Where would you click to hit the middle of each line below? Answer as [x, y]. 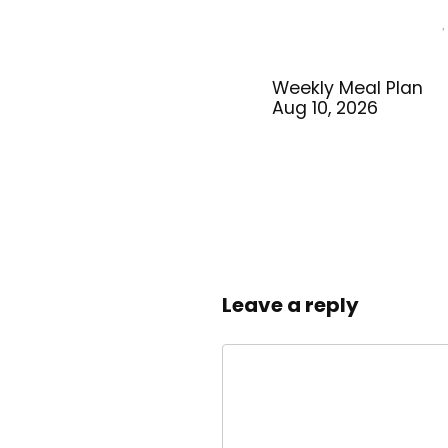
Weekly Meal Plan [348, 88]
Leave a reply [290, 305]
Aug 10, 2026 [325, 108]
